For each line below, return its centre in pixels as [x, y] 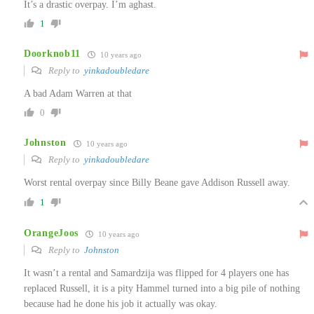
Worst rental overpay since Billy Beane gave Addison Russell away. [157, 182]
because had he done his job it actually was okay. [121, 303]
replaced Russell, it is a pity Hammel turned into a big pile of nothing [162, 288]
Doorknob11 [52, 54]
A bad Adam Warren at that [78, 93]
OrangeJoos [51, 233]
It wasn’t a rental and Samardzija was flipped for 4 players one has [156, 273]
